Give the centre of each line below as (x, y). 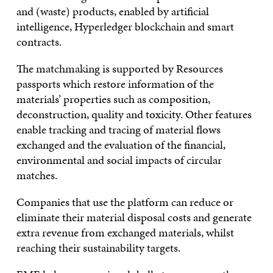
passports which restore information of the (115, 83)
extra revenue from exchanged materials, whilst (125, 232)
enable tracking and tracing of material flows (118, 129)
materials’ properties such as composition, (113, 99)
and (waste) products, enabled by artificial (112, 11)
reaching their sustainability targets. (98, 247)
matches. (37, 175)
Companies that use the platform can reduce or (125, 202)
